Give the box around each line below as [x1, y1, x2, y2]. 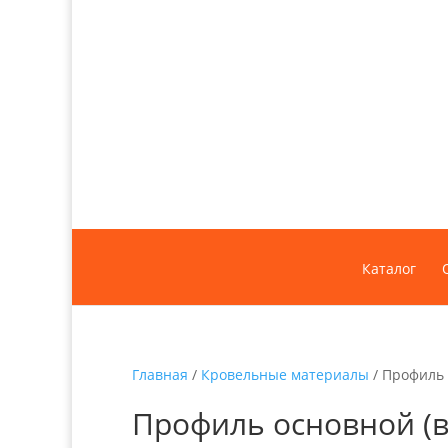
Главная [132, 365, 188, 385]
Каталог [362, 259, 416, 279]
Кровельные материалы [201, 365, 369, 385]
